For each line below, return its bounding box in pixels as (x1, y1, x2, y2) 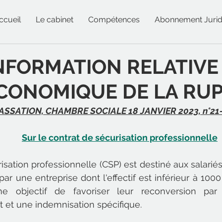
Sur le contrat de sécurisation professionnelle (22, 132, 218, 143)
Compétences (88, 15, 140, 24)
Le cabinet (36, 15, 73, 24)
